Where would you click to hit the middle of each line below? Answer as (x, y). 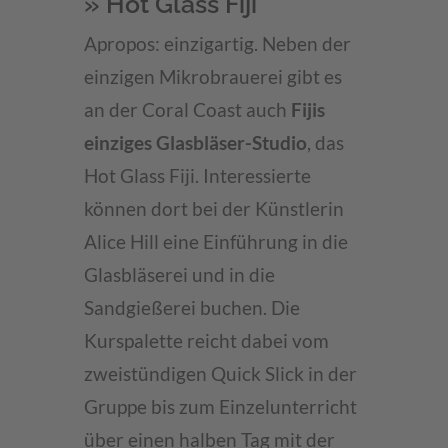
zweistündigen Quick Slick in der (220, 374)
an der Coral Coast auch (187, 110)
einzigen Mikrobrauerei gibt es (213, 77)
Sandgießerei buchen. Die (192, 308)
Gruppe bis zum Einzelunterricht (220, 407)
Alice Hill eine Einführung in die (216, 242)
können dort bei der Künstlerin (214, 209)
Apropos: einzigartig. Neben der (217, 44)
